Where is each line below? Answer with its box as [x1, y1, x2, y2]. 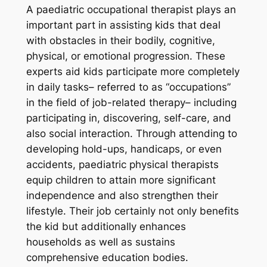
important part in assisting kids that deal [26, 19, 221, 32]
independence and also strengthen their [26, 190, 218, 202]
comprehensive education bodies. [26, 252, 188, 264]
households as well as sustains [26, 236, 175, 249]
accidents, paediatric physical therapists [26, 159, 219, 171]
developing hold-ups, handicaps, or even [26, 143, 222, 156]
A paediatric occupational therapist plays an [26, 4, 236, 16]
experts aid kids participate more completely [26, 66, 240, 78]
